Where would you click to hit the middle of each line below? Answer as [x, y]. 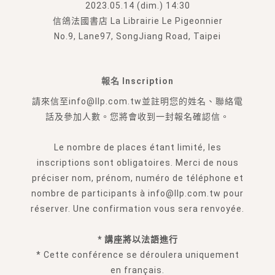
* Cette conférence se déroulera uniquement [137, 254]
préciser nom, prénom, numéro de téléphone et [137, 178]
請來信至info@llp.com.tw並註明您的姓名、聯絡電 [137, 101]
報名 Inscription [137, 81]
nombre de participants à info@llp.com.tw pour [137, 193]
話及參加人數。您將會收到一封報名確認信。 [137, 116]
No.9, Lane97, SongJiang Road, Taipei [137, 36]
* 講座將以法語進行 [137, 239]
